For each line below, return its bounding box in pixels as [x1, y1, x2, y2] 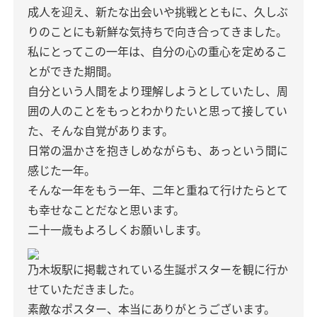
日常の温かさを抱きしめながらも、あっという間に [28, 143, 288, 158]
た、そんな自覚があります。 [28, 123, 173, 139]
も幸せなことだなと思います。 [28, 202, 185, 218]
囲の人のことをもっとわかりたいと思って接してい [28, 103, 287, 119]
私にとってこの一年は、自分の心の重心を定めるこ [28, 44, 287, 59]
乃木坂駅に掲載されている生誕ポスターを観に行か [28, 262, 288, 277]
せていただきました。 [28, 282, 141, 297]
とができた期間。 [28, 64, 118, 79]
